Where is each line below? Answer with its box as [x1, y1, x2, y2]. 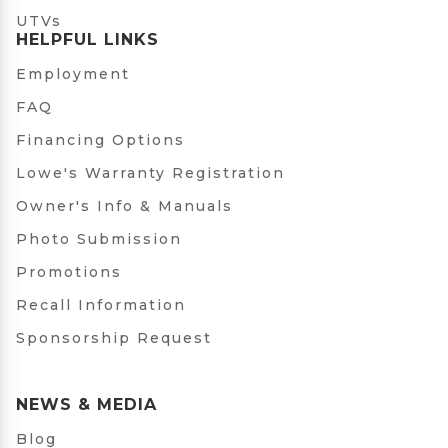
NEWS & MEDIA [16, 395, 157, 414]
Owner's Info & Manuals [16, 197, 233, 215]
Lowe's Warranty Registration [16, 164, 285, 182]
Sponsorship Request [16, 329, 212, 347]
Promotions [16, 263, 122, 281]
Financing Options [16, 131, 185, 149]
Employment [16, 65, 130, 83]
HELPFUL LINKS [16, 30, 159, 49]
